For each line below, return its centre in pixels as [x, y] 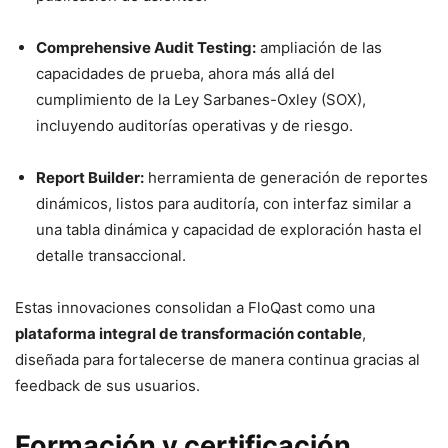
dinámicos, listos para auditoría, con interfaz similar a [223, 203]
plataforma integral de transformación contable [188, 333]
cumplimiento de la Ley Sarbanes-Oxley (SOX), [201, 99]
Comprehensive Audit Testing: [146, 47]
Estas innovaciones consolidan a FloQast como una [195, 307]
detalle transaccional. [111, 255]
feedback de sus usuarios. [107, 385]
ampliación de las [319, 47]
